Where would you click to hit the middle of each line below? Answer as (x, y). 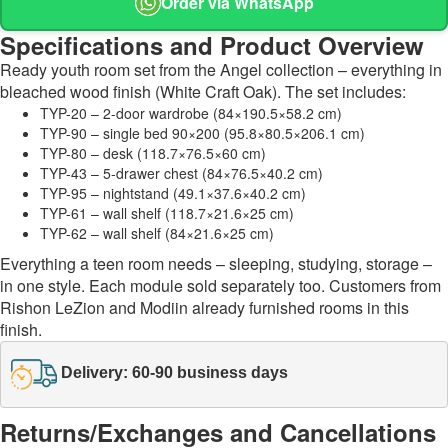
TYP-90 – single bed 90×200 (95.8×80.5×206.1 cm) (202, 132)
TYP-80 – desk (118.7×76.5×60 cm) (153, 152)
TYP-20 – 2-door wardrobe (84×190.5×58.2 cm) (191, 112)
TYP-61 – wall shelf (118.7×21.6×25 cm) (167, 212)
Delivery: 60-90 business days (174, 373)
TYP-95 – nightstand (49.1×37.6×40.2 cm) (173, 192)
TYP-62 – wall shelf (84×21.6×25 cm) (157, 232)
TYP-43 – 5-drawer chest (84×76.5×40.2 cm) (181, 172)
